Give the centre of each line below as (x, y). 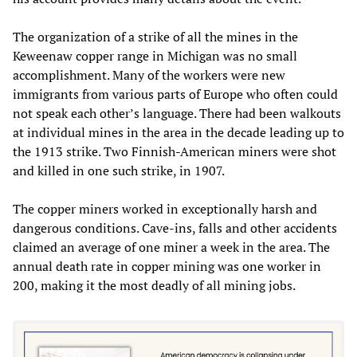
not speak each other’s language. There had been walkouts (177, 113)
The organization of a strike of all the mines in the (155, 36)
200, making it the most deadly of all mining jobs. (154, 285)
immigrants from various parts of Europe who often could (175, 94)
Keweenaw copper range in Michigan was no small (155, 55)
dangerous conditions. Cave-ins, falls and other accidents (175, 228)
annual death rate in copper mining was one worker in (167, 266)
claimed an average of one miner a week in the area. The (171, 247)
